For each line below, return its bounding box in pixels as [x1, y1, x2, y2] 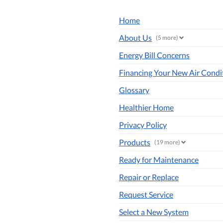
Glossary [119, 85, 149, 95]
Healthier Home [119, 102, 174, 112]
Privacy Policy [119, 119, 167, 129]
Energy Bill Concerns [119, 50, 190, 60]
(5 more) [156, 34, 179, 42]
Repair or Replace [119, 172, 179, 182]
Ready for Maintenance [119, 154, 199, 164]
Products [119, 137, 150, 147]
